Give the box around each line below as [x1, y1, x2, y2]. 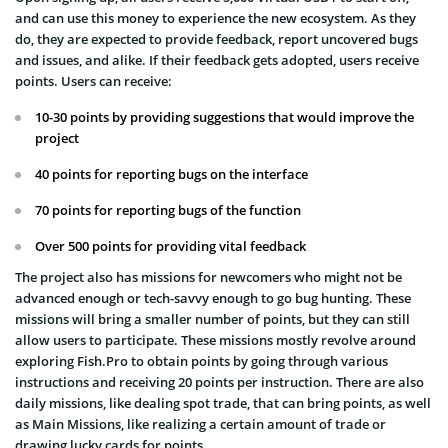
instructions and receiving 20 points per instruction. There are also [15, 373, 424, 391]
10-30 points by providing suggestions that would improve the [35, 108, 414, 126]
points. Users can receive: [15, 72, 172, 90]
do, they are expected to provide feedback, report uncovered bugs [15, 30, 418, 48]
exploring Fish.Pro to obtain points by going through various [15, 352, 388, 370]
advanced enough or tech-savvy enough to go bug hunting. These [15, 289, 411, 307]
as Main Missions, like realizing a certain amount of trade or [15, 415, 386, 433]
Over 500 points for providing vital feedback [35, 237, 306, 255]
